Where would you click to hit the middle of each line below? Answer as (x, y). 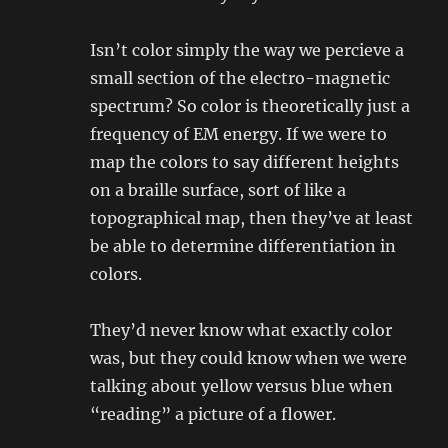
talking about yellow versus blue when (242, 386)
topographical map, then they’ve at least (252, 218)
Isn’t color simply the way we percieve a (247, 50)
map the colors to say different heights (245, 162)
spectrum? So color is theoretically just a (250, 106)
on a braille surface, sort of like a (218, 190)
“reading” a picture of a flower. (213, 414)
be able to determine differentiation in (243, 246)
